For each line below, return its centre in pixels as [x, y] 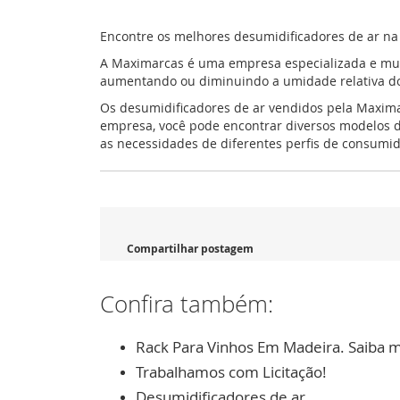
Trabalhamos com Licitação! [231, 372]
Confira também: [187, 304]
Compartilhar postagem [190, 249]
